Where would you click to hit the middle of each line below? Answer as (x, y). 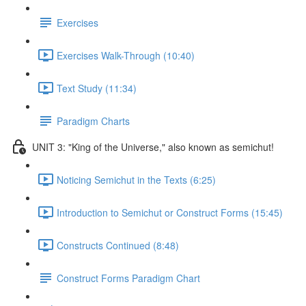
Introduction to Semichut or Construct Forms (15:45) (170, 212)
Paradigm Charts (93, 121)
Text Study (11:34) (97, 88)
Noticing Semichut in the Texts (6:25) (136, 179)
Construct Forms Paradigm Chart (128, 278)
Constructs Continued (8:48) (118, 245)
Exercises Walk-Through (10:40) (126, 55)
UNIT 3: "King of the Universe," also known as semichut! (153, 147)
